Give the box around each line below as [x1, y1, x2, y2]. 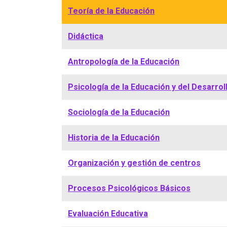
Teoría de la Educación [68, 6, 155, 16]
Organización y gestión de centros [68, 158, 201, 168]
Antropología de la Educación [68, 57, 179, 66]
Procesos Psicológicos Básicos [68, 183, 191, 193]
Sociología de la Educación [68, 107, 170, 117]
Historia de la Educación [68, 133, 160, 142]
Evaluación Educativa [68, 209, 148, 218]
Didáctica [68, 31, 103, 41]
